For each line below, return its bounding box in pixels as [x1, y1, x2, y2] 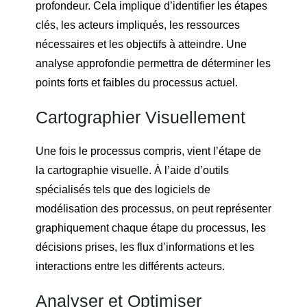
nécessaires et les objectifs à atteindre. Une [36, 38, 247, 50]
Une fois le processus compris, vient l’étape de [36, 145, 261, 157]
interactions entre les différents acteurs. [36, 260, 225, 272]
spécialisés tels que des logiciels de [36, 183, 210, 195]
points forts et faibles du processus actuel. [36, 76, 238, 88]
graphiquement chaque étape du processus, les [36, 221, 266, 234]
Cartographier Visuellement [36, 107, 245, 127]
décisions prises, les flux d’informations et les [36, 241, 254, 253]
